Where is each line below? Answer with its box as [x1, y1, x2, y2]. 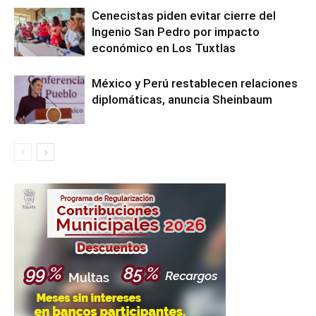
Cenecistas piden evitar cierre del [92, 8, 276, 23]
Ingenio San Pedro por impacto [92, 25, 260, 39]
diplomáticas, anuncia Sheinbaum [92, 92, 272, 107]
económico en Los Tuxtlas [92, 41, 236, 55]
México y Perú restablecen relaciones [92, 76, 298, 90]
